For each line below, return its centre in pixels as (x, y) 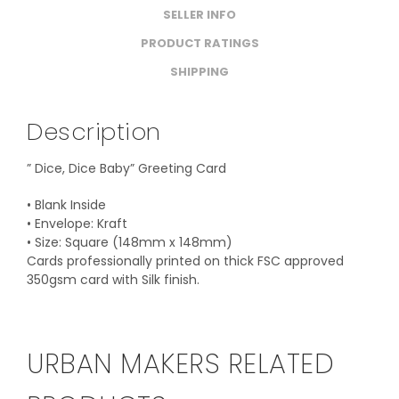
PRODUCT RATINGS (199, 43)
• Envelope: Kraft (77, 224)
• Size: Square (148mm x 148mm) (130, 243)
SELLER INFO (199, 14)
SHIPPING (199, 71)
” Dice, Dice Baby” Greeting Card (126, 169)
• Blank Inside (66, 205)
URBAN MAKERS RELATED (180, 365)
